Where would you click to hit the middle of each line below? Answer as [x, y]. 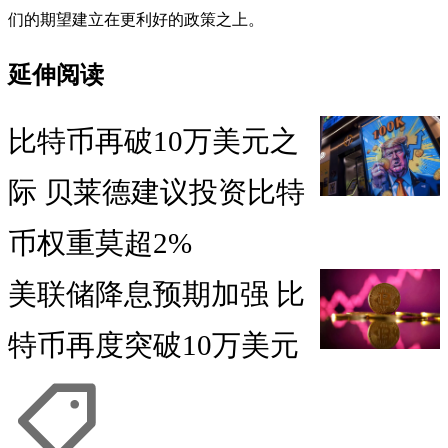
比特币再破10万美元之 [153, 141]
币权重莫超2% [100, 243]
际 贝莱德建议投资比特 [156, 192]
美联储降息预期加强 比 [156, 294]
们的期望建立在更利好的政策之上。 [136, 19]
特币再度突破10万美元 [153, 345]
